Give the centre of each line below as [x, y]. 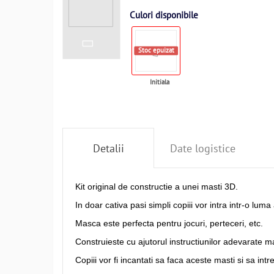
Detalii [108, 148]
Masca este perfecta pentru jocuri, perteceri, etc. [169, 223]
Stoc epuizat [156, 50]
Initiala [160, 82]
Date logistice [202, 148]
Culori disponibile [164, 15]
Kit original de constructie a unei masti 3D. [157, 187]
